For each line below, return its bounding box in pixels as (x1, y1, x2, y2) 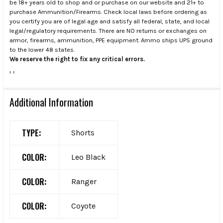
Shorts (71, 127, 95, 137)
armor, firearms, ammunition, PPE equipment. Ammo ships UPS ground (9, 36, 213, 44)
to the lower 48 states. (9, 45, 75, 53)
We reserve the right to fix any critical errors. (9, 55, 145, 63)
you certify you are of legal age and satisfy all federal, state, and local (9, 17, 210, 25)
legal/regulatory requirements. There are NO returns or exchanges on (9, 26, 207, 34)
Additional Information (9, 94, 93, 110)
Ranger (71, 176, 97, 186)
